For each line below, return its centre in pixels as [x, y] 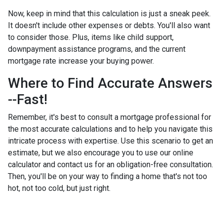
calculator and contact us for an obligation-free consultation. [110, 164]
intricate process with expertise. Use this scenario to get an [110, 141]
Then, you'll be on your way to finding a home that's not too [108, 176]
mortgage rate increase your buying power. [81, 61]
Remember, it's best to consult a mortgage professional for [110, 117]
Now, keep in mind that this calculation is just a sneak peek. [109, 13]
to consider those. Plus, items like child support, [91, 37]
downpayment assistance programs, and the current [97, 49]
